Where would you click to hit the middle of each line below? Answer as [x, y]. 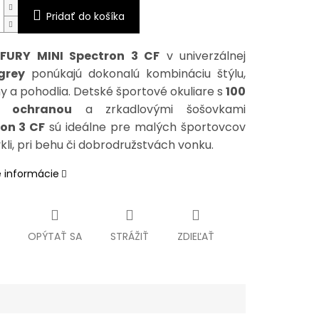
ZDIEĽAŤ [195, 237]
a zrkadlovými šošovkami [159, 110]
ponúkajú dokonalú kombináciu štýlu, [136, 74]
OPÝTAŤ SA [54, 237]
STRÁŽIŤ [129, 237]
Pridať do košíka [85, 17]
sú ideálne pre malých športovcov [146, 127]
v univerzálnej [203, 56]
